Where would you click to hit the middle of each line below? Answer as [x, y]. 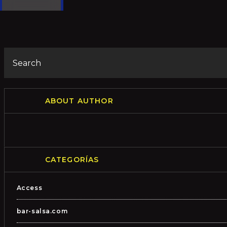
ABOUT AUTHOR [79, 101]
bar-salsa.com [42, 211]
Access [29, 188]
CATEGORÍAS [72, 160]
